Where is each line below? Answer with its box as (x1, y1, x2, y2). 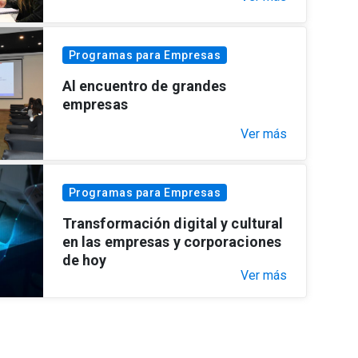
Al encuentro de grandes (62, 77, 227, 94)
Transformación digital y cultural (62, 214, 284, 232)
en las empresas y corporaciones (62, 233, 282, 250)
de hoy (62, 251, 107, 268)
